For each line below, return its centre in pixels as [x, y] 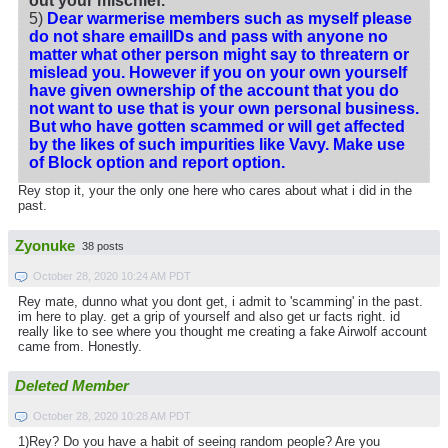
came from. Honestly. [80, 346]
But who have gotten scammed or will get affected [217, 127]
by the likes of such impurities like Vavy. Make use [217, 145]
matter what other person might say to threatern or [219, 55]
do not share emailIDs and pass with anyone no [208, 37]
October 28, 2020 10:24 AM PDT [112, 275]
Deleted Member [72, 385]
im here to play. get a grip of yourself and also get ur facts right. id [209, 316]
